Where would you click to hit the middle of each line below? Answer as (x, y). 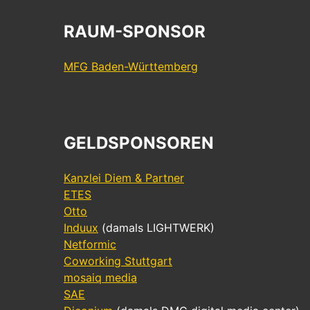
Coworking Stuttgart (118, 261)
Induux (81, 228)
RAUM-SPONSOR (135, 32)
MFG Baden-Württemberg (131, 67)
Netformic (90, 245)
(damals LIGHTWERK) (156, 228)
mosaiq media (100, 278)
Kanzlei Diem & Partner (124, 178)
